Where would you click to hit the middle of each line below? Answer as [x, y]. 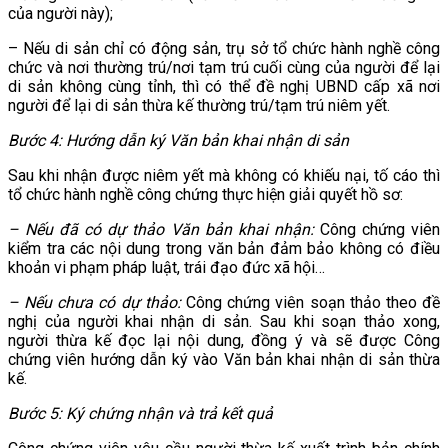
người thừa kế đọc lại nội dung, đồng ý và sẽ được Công [224, 341]
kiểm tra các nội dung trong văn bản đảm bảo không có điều [224, 249]
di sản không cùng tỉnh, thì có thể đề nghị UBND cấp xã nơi [224, 87]
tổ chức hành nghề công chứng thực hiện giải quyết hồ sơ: [205, 195]
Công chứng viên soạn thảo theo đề [310, 303]
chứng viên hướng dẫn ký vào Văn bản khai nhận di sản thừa [224, 360]
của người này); [60, 14]
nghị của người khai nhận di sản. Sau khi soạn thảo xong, [224, 322]
